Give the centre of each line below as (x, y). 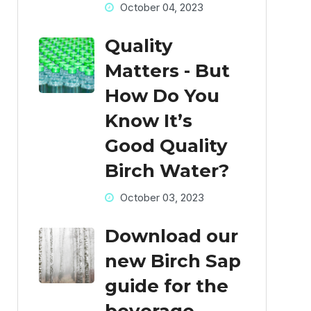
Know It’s (148, 121)
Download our (171, 236)
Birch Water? (167, 171)
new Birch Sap (173, 261)
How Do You (162, 96)
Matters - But (167, 71)
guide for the (166, 286)
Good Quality (166, 146)
